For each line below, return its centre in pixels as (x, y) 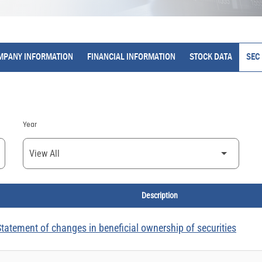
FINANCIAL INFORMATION (131, 57)
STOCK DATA (211, 57)
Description (159, 195)
